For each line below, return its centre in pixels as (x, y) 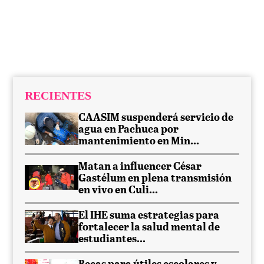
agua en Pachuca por (129, 130)
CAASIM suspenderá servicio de (156, 118)
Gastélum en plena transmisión (155, 179)
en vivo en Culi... (118, 191)
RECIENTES (58, 95)
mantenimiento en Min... (139, 142)
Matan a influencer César (140, 167)
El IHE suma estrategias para (149, 216)
